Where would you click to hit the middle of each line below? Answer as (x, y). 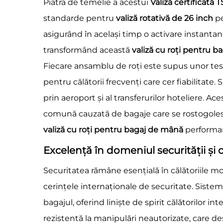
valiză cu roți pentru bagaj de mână (114, 130)
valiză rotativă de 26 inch (166, 18)
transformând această (88, 50)
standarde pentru (80, 18)
